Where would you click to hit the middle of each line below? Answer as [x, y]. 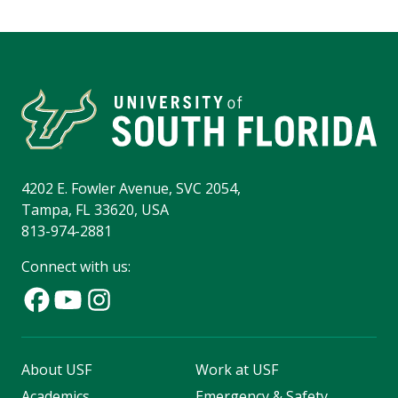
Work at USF [236, 370]
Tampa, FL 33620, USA [95, 210]
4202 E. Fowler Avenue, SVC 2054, [131, 189]
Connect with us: [76, 267]
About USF [56, 370]
